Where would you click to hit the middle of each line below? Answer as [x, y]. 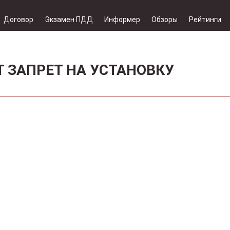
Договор [18, 20]
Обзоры [165, 20]
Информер [122, 20]
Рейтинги [205, 20]
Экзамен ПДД [69, 20]
